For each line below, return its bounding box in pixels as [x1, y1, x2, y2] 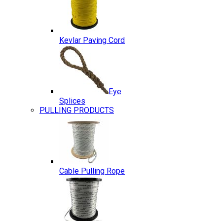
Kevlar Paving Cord [59, 36, 125, 45]
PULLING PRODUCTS [39, 106, 114, 115]
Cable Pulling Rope [59, 166, 125, 176]
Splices [59, 96, 85, 106]
